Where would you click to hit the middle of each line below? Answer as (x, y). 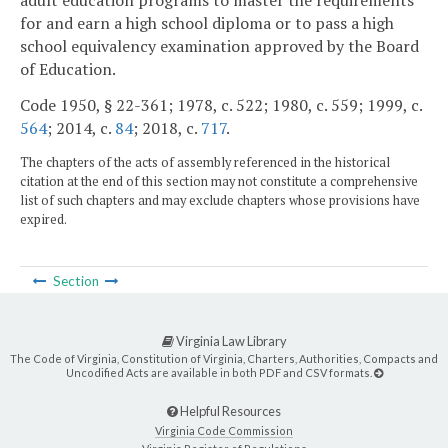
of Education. (68, 69)
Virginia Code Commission (224, 430)
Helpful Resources (229, 410)
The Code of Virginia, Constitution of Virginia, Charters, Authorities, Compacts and (224, 358)
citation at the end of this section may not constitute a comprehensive (219, 181)
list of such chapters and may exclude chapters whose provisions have (220, 200)
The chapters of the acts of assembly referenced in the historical (205, 162)
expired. (43, 219)
